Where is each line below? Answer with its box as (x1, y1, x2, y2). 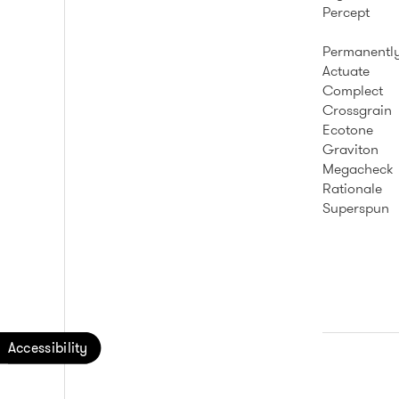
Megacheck (322, 159, 393, 179)
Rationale (322, 178, 382, 199)
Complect (322, 80, 383, 101)
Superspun (322, 198, 389, 218)
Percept (322, 2, 370, 22)
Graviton (322, 139, 379, 159)
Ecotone (322, 119, 373, 140)
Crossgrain (322, 100, 392, 120)
